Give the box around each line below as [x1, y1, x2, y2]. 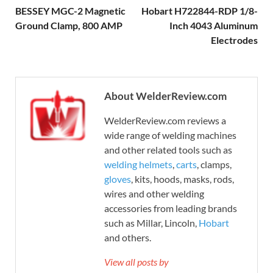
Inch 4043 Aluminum [169, 19, 258, 32]
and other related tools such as [104, 144, 232, 156]
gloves [104, 173, 131, 185]
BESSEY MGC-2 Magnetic [15, 5, 126, 17]
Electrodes [211, 34, 258, 46]
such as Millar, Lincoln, [104, 217, 199, 229]
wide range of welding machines [104, 129, 236, 141]
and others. [104, 232, 151, 244]
